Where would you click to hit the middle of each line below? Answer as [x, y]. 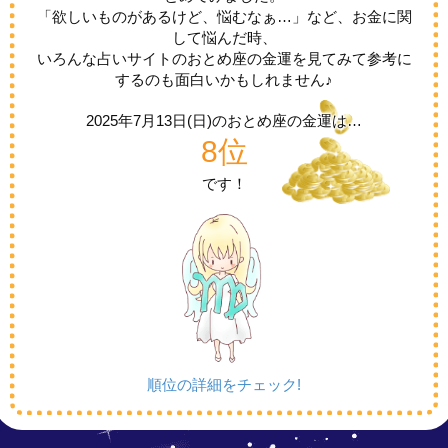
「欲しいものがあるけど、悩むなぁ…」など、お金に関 [224, 17]
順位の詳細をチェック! [224, 385]
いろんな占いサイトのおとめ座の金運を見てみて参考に [224, 59]
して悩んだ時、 [224, 38]
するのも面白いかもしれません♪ [224, 80]
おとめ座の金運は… [294, 121]
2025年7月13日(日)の [156, 121]
